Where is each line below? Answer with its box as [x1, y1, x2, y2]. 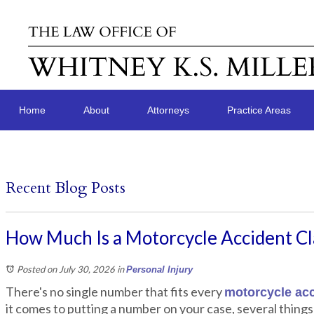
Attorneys [147, 104, 189, 116]
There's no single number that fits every [6, 284, 224, 299]
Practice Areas [227, 104, 291, 116]
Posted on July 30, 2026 [17, 264, 115, 275]
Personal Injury [126, 264, 193, 275]
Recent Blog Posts [6, 177, 125, 198]
